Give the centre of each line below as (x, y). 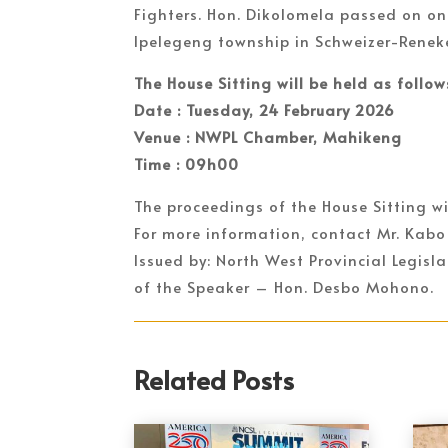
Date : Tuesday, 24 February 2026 (265, 109)
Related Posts (214, 379)
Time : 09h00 (187, 163)
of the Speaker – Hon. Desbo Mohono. (284, 286)
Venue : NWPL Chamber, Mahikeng (268, 136)
